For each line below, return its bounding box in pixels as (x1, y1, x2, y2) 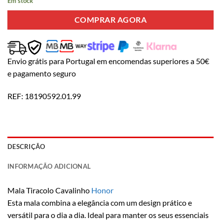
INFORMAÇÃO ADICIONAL (7, 162, 91, 170)
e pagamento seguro (7, 69, 76, 78)
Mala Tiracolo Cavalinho (7, 185, 90, 195)
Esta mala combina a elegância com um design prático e (7, 197, 192, 207)
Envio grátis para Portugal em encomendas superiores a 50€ (7, 56, 209, 66)
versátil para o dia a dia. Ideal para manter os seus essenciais (7, 210, 209, 220)
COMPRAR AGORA (74, 15, 147, 25)
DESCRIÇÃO (7, 142, 45, 150)
